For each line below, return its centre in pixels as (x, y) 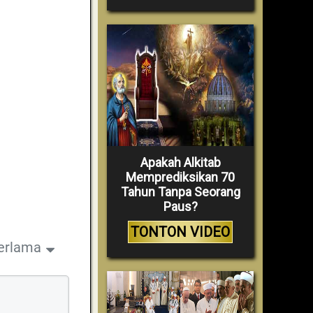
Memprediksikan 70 (180, 177)
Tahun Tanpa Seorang (180, 191)
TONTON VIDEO (180, 232)
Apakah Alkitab (180, 162)
